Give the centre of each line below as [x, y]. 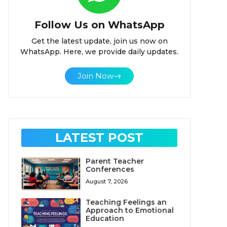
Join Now [96, 76]
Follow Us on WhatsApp [99, 25]
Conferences [110, 169]
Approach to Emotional [130, 211]
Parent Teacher [115, 161]
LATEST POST [99, 138]
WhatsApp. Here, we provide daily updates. [99, 52]
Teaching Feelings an [126, 202]
